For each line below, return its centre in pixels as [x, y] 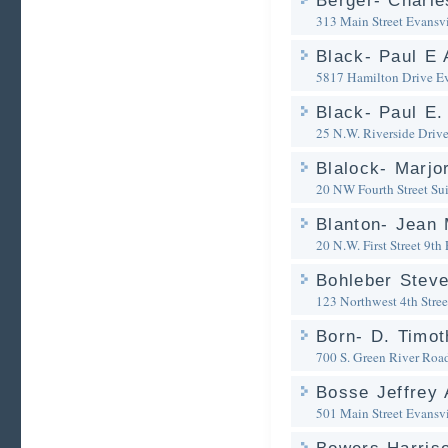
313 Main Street [359, 21]
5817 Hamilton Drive [374, 77]
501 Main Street [359, 413]
